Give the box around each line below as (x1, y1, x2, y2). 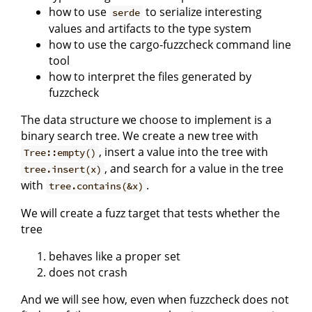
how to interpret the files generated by (49, 69, 251, 85)
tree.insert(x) (24, 163, 102, 176)
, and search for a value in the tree (104, 161, 284, 177)
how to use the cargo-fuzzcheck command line (49, 37, 291, 53)
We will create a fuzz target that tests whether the (21, 205, 280, 221)
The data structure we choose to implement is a (21, 112, 272, 128)
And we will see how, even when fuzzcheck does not (21, 292, 289, 308)
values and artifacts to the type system (49, 21, 251, 37)
